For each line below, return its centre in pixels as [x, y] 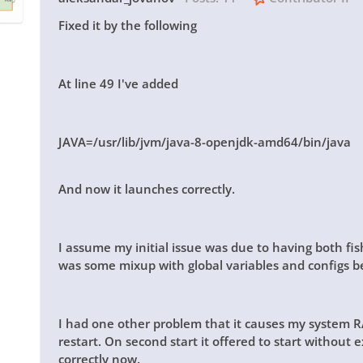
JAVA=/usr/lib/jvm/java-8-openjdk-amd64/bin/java [205, 141]
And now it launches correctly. [147, 188]
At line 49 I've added [118, 83]
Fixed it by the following [128, 25]
